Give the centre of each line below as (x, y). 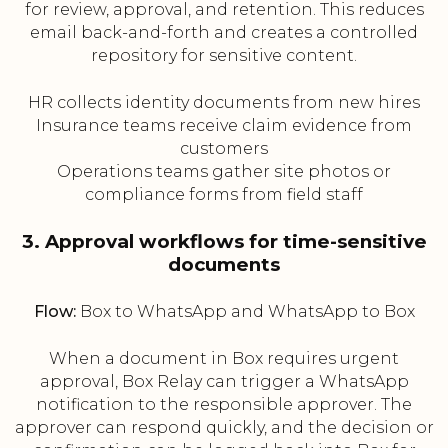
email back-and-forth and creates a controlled (224, 33)
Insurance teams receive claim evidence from (224, 126)
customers (224, 149)
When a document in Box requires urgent (224, 359)
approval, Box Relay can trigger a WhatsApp (224, 382)
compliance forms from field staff (224, 195)
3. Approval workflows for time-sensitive (224, 242)
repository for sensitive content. (224, 56)
